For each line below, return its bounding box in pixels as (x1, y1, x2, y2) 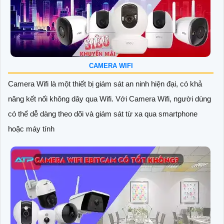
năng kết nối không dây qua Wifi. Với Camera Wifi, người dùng (8, 94, 211, 103)
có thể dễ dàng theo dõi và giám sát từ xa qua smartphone (8, 109, 197, 118)
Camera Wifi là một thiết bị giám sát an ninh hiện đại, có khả (8, 79, 202, 88)
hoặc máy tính (8, 124, 54, 133)
